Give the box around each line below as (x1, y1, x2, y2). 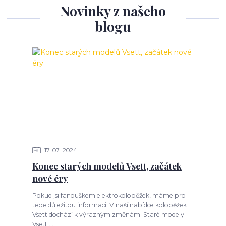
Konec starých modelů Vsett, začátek (32, 160, 182, 172)
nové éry (32, 172, 68, 184)
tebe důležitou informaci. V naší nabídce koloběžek (32, 201, 187, 209)
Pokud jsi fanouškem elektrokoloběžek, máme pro (32, 192, 186, 200)
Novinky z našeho (60, 2, 166, 20)
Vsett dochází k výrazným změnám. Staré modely (32, 211, 184, 219)
